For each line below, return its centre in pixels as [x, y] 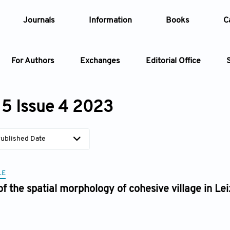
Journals [39, 21]
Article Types [170, 123]
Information [110, 21]
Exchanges [100, 61]
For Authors [33, 61]
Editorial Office [173, 61]
